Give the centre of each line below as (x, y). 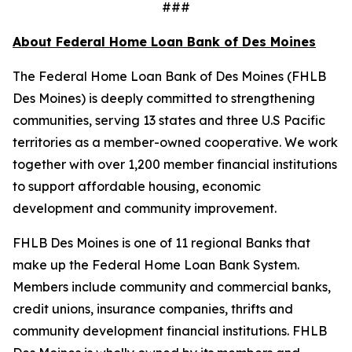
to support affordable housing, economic (137, 186)
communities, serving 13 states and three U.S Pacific (169, 120)
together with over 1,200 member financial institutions (175, 164)
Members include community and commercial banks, (172, 287)
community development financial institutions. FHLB (170, 331)
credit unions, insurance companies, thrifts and (153, 309)
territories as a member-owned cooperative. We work (175, 142)
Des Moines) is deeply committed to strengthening (164, 98)
